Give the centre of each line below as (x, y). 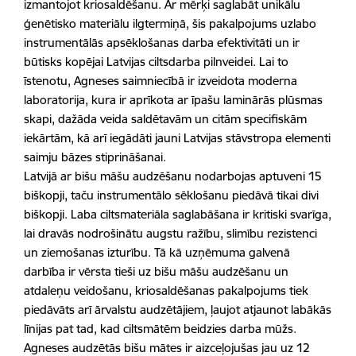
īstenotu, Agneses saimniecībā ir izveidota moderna (161, 81)
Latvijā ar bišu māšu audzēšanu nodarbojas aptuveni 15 (173, 176)
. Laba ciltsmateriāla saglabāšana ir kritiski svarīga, (198, 214)
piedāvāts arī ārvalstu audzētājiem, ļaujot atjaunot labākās (178, 310)
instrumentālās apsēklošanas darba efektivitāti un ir (162, 43)
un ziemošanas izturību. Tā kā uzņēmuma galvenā (157, 252)
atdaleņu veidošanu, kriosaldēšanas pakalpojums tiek (166, 290)
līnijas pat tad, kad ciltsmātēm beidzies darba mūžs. (160, 329)
